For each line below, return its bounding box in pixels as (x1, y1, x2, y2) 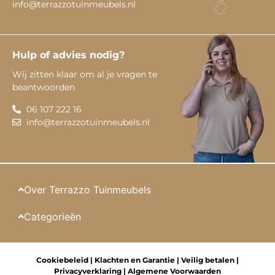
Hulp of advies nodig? (12, 49, 125, 61)
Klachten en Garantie (95, 255, 175, 265)
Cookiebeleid (36, 255, 88, 265)
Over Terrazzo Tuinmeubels (24, 183, 152, 196)
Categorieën (24, 210, 82, 223)
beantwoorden (12, 82, 75, 93)
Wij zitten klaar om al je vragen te (12, 69, 157, 80)
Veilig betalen (181, 255, 234, 265)
